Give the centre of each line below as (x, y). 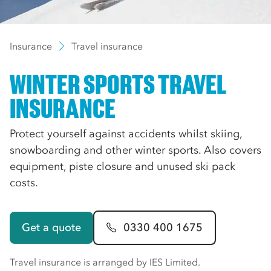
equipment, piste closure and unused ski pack (122, 166)
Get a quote (51, 227)
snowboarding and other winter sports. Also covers (135, 150)
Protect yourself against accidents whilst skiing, (126, 133)
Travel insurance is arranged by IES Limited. (105, 262)
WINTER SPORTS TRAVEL (118, 84)
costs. (24, 182)
